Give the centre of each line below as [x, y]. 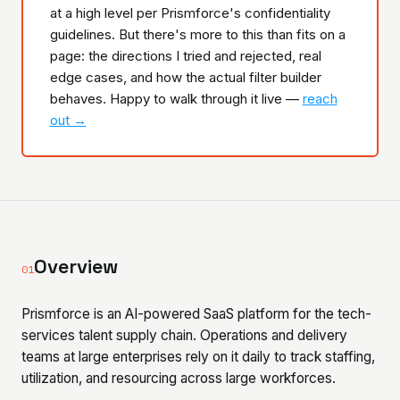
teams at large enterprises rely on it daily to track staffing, [198, 357]
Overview [76, 266]
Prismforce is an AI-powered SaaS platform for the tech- [196, 314]
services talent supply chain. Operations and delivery [184, 335]
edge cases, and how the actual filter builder [185, 77]
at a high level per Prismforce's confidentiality [190, 12]
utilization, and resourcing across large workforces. [179, 378]
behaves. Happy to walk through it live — [176, 98]
